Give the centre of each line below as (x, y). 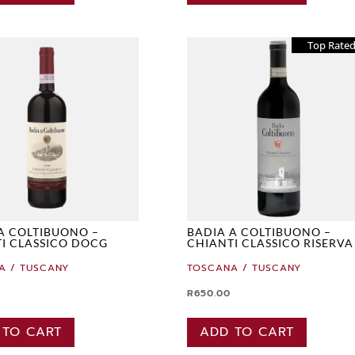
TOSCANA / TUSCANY (244, 268)
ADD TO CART (247, 332)
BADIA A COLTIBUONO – (260, 232)
